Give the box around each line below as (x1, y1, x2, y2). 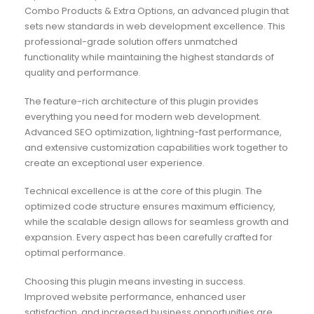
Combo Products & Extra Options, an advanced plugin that (24, 4, 289, 18)
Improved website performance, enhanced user (24, 289, 246, 303)
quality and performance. (24, 66, 141, 79)
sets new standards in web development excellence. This (24, 20, 285, 33)
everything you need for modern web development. (24, 109, 261, 123)
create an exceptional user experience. (24, 156, 205, 170)
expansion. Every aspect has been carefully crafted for (24, 231, 273, 245)
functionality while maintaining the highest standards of (24, 50, 274, 64)
